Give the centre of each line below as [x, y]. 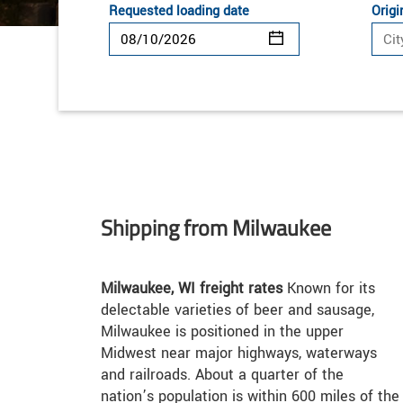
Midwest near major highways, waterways [239, 353]
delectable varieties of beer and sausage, [237, 309]
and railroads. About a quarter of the [222, 374]
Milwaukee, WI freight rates [192, 288]
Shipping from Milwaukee [216, 227]
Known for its [329, 288]
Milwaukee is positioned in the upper [222, 331]
